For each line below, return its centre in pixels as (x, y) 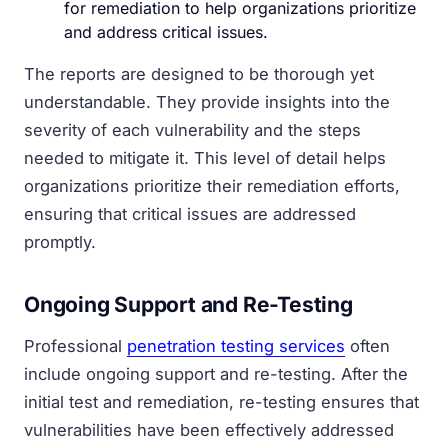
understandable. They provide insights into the (207, 101)
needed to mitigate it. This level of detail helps (205, 157)
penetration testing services (236, 345)
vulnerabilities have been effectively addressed (209, 429)
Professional (75, 345)
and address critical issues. (166, 31)
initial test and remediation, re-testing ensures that (221, 401)
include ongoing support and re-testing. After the (216, 373)
